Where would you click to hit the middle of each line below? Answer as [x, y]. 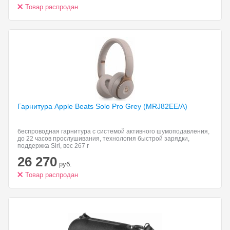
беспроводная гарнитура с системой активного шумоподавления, [113, 131]
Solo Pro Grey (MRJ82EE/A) [141, 106]
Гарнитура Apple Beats [56, 106]
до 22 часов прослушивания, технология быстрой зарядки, [103, 139]
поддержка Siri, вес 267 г [53, 146]
